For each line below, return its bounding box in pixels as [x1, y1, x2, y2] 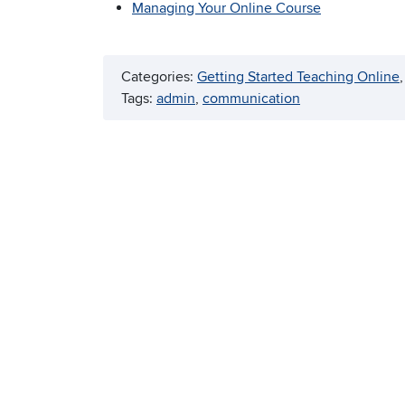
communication [202, 89, 300, 108]
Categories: [121, 68, 197, 87]
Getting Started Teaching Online [197, 68, 400, 87]
